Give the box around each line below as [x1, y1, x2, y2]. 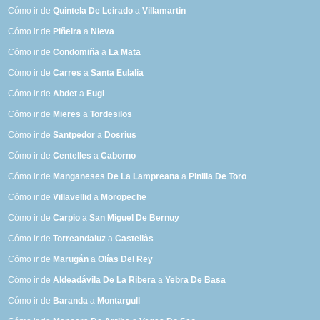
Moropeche [101, 192, 147, 203]
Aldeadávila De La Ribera [53, 275, 156, 286]
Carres [53, 68, 82, 79]
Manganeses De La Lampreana [53, 171, 180, 182]
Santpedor [53, 130, 96, 141]
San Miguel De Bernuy [89, 213, 180, 224]
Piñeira [53, 26, 82, 37]
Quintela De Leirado [53, 6, 134, 16]
